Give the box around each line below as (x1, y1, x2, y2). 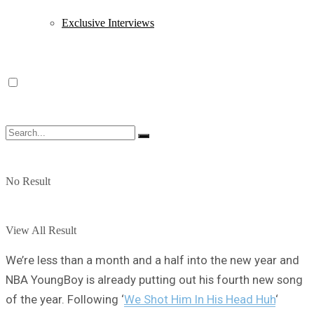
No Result (6, 175, 50, 187)
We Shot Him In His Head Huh (124, 292, 275, 306)
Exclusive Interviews (62, 17, 154, 29)
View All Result (6, 224, 76, 236)
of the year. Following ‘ (6, 292, 124, 306)
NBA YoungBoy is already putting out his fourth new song (6, 272, 303, 287)
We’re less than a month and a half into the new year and (6, 252, 299, 267)
